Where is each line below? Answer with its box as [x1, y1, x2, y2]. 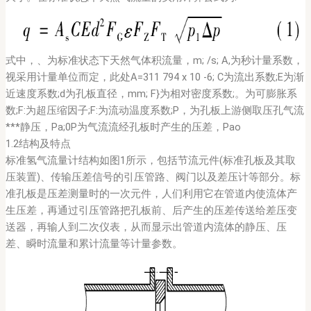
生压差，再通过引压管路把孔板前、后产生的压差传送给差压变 [5, 204, 297, 217]
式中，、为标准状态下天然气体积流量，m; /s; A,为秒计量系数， [5, 54, 303, 67]
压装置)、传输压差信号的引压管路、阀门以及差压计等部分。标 [5, 171, 301, 184]
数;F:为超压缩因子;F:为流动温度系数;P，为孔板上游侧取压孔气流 [5, 104, 304, 117]
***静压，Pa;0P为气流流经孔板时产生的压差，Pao [5, 121, 241, 134]
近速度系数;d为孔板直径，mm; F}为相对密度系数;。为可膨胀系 [5, 87, 297, 101]
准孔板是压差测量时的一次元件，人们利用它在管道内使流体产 [5, 187, 297, 201]
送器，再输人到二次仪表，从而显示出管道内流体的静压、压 [5, 221, 287, 234]
